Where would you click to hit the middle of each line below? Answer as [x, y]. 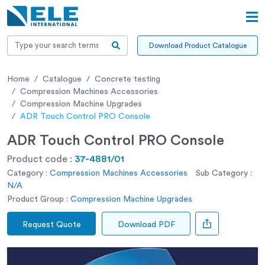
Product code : [41, 159]
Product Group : [38, 199]
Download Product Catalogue [198, 45]
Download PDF [146, 224]
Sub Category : [224, 173]
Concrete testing [127, 79]
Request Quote [51, 224]
